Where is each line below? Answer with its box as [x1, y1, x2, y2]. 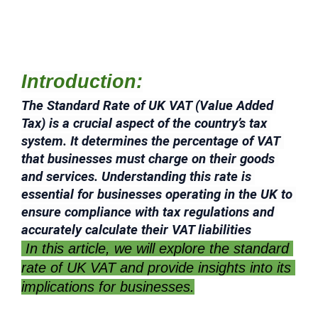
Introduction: [21, 70, 143, 92]
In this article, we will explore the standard [21, 240, 289, 256]
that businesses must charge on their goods [21, 150, 275, 167]
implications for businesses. [21, 278, 194, 295]
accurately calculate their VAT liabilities [21, 221, 251, 238]
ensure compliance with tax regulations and [21, 204, 274, 220]
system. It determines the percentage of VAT [21, 133, 280, 149]
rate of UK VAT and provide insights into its [21, 259, 291, 275]
